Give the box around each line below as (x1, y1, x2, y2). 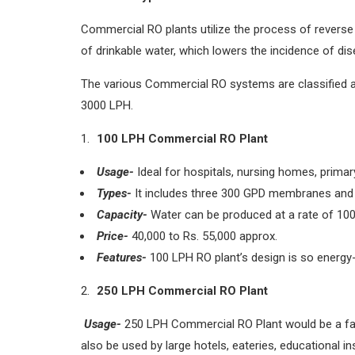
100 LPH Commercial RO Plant (97, 131, 268, 146)
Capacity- (97, 207, 147, 222)
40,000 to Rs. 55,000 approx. (128, 228, 277, 243)
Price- (97, 228, 128, 243)
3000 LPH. (81, 97, 133, 113)
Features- (97, 250, 147, 265)
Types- (97, 185, 132, 200)
